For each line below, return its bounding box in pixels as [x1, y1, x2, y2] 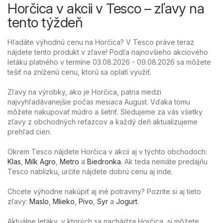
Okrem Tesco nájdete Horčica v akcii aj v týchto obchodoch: [7, 147, 207, 156]
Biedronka [87, 157, 121, 166]
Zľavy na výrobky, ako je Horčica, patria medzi [7, 87, 161, 96]
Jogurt [116, 197, 137, 206]
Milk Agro [25, 157, 56, 166]
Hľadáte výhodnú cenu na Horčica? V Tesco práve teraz [7, 37, 194, 46]
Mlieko [53, 197, 75, 206]
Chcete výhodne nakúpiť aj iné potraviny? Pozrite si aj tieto [7, 187, 201, 196]
